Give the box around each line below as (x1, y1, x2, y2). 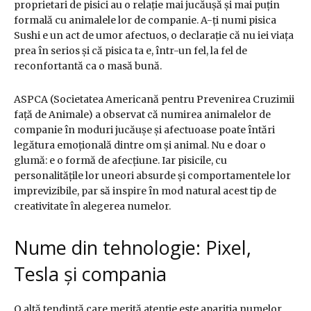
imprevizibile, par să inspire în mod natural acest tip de (14, 185, 276, 198)
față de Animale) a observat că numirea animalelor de (14, 108, 271, 121)
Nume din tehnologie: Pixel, (14, 235, 251, 261)
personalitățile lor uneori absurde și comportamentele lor (14, 169, 291, 183)
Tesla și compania (14, 261, 167, 287)
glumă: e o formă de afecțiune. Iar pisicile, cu (14, 154, 227, 167)
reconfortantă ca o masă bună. (14, 60, 162, 73)
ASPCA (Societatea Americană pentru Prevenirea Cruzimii (14, 93, 294, 106)
